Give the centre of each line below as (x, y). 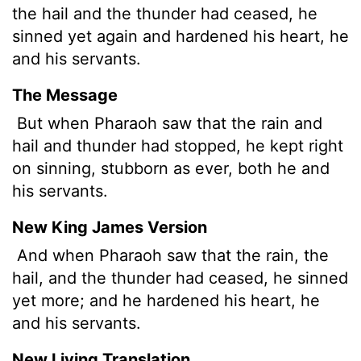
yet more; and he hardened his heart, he (166, 300)
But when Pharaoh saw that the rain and (167, 123)
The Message (65, 95)
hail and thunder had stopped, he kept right (178, 145)
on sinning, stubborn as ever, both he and (171, 168)
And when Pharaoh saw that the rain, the (170, 255)
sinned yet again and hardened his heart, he (180, 36)
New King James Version (110, 227)
